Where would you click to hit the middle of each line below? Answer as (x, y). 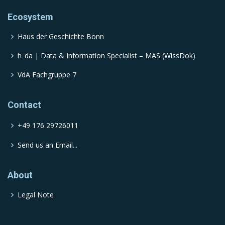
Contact (24, 105)
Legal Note (36, 195)
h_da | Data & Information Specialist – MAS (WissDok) (106, 56)
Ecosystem (30, 17)
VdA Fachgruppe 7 (47, 75)
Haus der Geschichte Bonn (61, 37)
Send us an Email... (47, 145)
